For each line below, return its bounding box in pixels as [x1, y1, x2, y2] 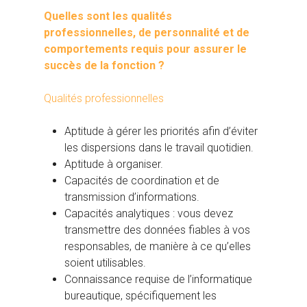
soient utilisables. [64, 256, 146, 270]
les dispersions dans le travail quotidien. [64, 141, 254, 155]
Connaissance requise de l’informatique [64, 273, 252, 286]
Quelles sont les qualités [44, 10, 172, 23]
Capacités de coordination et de [64, 174, 219, 188]
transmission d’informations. [64, 191, 199, 204]
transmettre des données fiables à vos [64, 223, 250, 237]
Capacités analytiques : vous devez [64, 207, 233, 221]
